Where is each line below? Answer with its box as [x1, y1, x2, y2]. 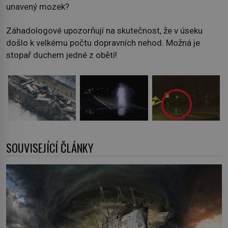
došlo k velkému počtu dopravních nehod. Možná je [6, 37, 200, 48]
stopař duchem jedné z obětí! [6, 49, 117, 60]
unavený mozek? [6, 2, 69, 12]
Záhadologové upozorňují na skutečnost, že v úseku [6, 25, 203, 36]
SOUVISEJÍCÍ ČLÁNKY [6, 139, 94, 156]
